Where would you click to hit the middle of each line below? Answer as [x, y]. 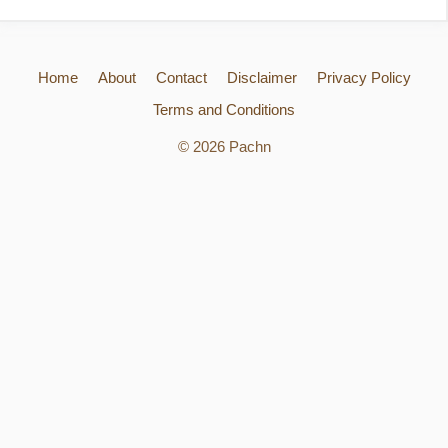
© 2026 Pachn [224, 147]
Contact [181, 78]
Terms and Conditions [224, 110]
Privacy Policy [363, 78]
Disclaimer [261, 78]
